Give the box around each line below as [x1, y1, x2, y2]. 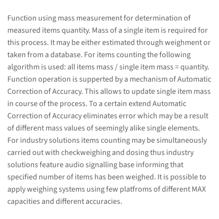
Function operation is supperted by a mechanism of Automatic [7, 74, 211, 85]
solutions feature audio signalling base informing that [7, 159, 183, 171]
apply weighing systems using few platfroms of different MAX [7, 184, 206, 195]
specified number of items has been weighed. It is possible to [7, 172, 206, 183]
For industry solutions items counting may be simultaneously [7, 135, 207, 146]
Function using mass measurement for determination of [7, 13, 192, 24]
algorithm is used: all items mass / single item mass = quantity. [7, 62, 209, 73]
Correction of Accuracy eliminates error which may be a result [7, 110, 208, 122]
